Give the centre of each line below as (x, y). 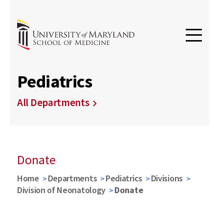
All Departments (53, 102)
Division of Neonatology (62, 190)
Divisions (167, 178)
